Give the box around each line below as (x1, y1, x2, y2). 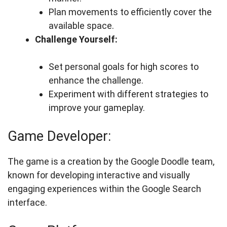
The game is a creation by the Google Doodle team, (8, 156, 214, 167)
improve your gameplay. (49, 102, 145, 113)
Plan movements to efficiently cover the (49, 7, 212, 17)
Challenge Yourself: (35, 34, 118, 45)
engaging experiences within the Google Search (8, 183, 201, 194)
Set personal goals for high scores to (49, 61, 199, 72)
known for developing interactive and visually (8, 170, 190, 180)
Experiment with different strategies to (49, 89, 208, 99)
